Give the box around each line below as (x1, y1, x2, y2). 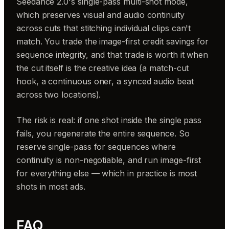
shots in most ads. (16, 181, 85, 192)
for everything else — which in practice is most (16, 168, 197, 179)
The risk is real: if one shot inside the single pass (16, 115, 202, 126)
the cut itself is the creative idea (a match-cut (16, 63, 189, 74)
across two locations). (16, 89, 101, 100)
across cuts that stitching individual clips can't (16, 23, 191, 34)
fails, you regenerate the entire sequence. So (16, 128, 190, 139)
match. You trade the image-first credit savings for (16, 36, 209, 47)
